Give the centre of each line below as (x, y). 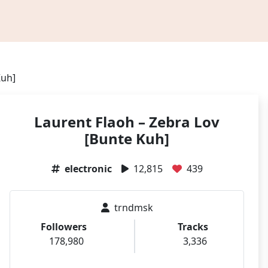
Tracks (193, 227)
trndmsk (133, 208)
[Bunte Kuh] (127, 138)
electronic (88, 169)
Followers (64, 227)
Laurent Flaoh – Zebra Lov (127, 122)
